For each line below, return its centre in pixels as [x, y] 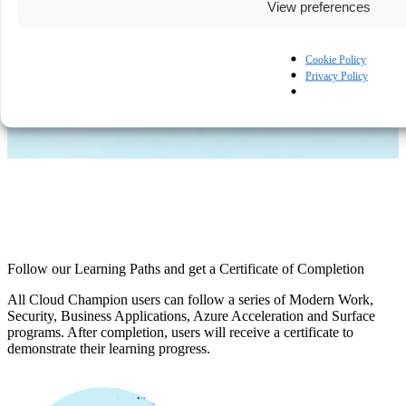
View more [65, 59]
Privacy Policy [337, 76]
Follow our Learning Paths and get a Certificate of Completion [186, 269]
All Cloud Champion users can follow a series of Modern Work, [190, 300]
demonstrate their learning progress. [109, 349]
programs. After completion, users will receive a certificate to [180, 333]
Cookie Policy [336, 59]
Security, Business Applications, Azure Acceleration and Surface [191, 316]
